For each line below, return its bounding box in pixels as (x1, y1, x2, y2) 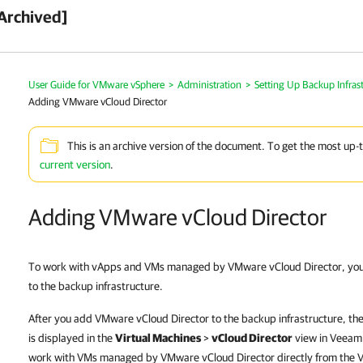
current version (40, 158, 110, 171)
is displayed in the (28, 331, 115, 344)
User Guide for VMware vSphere (28, 79, 164, 91)
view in (293, 331, 330, 344)
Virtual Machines (115, 331, 201, 344)
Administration (177, 79, 241, 91)
